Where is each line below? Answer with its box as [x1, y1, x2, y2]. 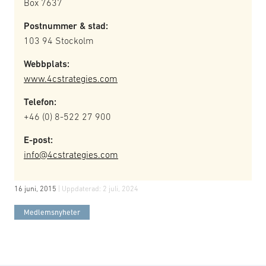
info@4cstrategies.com [24, 149, 118, 160]
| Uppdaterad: [58, 185, 103, 193]
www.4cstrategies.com [24, 73, 118, 84]
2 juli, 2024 [103, 185, 138, 193]
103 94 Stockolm [24, 35, 94, 46]
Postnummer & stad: [24, 20, 108, 31]
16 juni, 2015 [14, 185, 58, 193]
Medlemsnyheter [24, 208, 80, 217]
